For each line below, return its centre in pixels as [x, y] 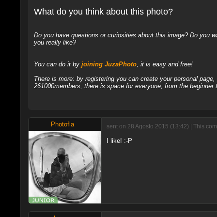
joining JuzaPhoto [109, 64]
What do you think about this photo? [103, 12]
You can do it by [57, 64]
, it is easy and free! [164, 64]
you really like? [55, 43]
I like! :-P [119, 141]
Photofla [62, 124]
